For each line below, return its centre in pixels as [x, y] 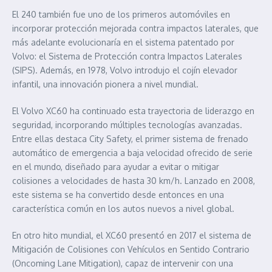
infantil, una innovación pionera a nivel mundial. [105, 84]
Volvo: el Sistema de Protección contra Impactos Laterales [127, 56]
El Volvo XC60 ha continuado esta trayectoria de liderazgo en [133, 111]
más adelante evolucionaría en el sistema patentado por [123, 42]
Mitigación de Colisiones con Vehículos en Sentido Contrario [131, 250]
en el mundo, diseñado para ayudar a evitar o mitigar [116, 167]
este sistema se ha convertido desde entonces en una [118, 195]
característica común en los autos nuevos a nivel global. [123, 209]
